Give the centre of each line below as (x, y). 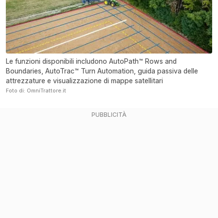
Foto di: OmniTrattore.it (36, 91)
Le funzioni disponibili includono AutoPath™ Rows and (91, 61)
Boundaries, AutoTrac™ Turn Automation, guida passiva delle (102, 71)
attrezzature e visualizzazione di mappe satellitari (84, 81)
